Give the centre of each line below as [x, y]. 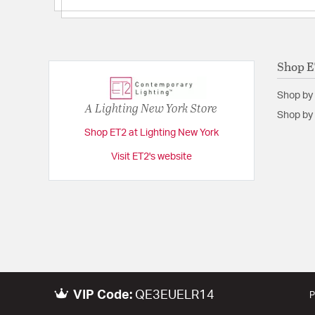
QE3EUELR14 [175, 295]
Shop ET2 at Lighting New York [151, 133]
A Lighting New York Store [152, 108]
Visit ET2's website [151, 157]
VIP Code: [103, 295]
